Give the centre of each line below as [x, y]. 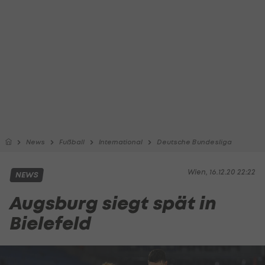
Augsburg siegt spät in [113, 203]
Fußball [72, 142]
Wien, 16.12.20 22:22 [222, 172]
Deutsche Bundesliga [194, 142]
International [121, 142]
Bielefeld [50, 223]
